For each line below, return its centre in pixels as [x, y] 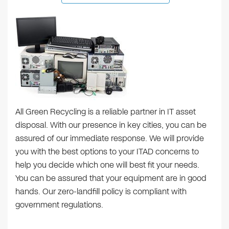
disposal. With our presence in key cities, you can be [111, 125]
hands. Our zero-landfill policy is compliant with [101, 192]
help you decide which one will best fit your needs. [107, 165]
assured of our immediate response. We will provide [110, 139]
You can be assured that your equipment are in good [111, 178]
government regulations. [59, 205]
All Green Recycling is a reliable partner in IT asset [106, 112]
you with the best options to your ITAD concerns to [107, 152]
